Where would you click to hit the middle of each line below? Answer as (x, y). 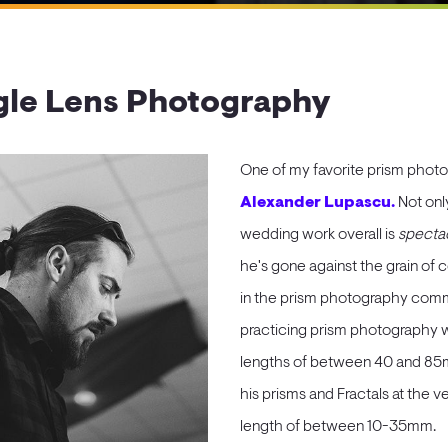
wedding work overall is (319, 233)
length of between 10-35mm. (338, 425)
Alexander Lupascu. (319, 202)
